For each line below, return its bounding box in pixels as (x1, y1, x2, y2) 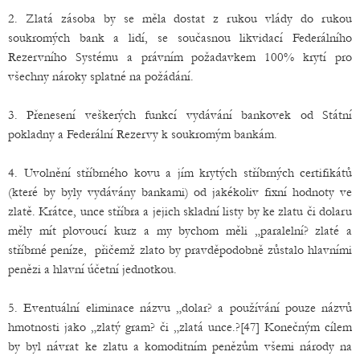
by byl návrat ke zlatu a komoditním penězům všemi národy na (8, 339, 352, 354)
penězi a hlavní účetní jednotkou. (8, 262, 177, 277)
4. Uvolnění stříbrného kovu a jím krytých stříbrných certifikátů (8, 166, 352, 181)
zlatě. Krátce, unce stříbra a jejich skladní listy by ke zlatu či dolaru (8, 204, 352, 219)
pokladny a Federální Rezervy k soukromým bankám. (8, 127, 277, 142)
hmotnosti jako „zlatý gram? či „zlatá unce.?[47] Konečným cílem (8, 320, 352, 335)
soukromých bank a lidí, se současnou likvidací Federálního (8, 31, 352, 46)
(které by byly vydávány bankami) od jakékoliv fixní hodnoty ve (8, 185, 352, 200)
